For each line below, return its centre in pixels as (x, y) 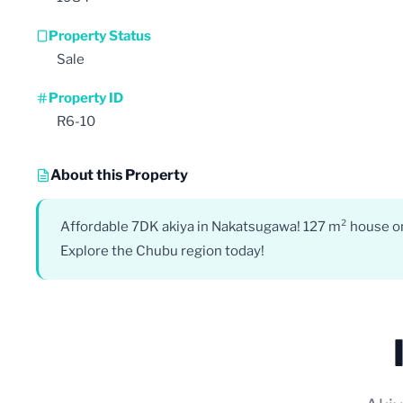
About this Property (119, 175)
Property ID (86, 98)
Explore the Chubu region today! (162, 251)
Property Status (100, 36)
